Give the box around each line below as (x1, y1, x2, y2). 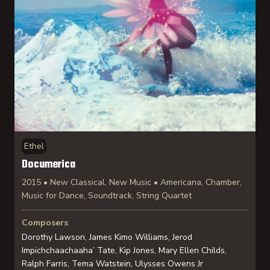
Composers (22, 217, 68, 228)
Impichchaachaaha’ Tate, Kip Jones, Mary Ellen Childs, (22, 245, 227, 256)
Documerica (22, 156, 75, 174)
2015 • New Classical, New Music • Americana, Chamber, (22, 177, 242, 188)
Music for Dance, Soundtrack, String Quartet (22, 190, 192, 201)
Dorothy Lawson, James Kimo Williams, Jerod (22, 231, 192, 243)
